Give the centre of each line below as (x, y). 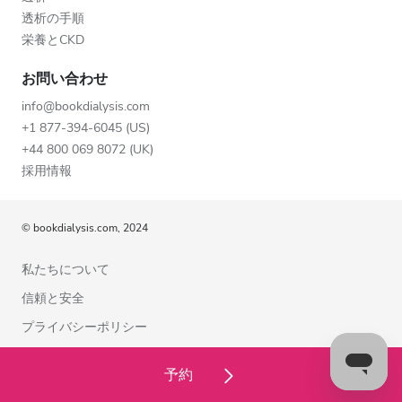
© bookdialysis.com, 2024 (85, 227)
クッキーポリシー (72, 384)
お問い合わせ (65, 79)
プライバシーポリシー (84, 327)
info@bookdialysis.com (86, 106)
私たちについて (66, 269)
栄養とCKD (53, 39)
